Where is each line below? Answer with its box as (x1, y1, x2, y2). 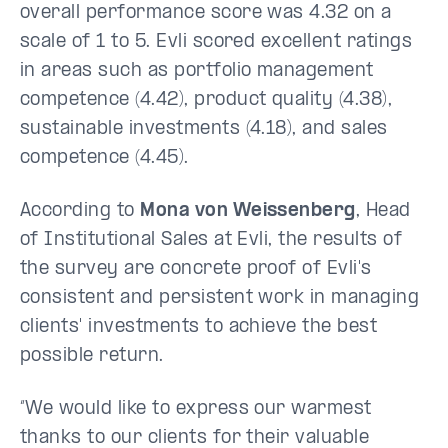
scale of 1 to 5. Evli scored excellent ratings (20, 32, 413, 52)
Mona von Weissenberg (140, 201, 356, 221)
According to (20, 201, 141, 221)
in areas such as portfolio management (20, 61, 374, 81)
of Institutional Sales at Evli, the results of (20, 230, 403, 250)
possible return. (20, 346, 170, 366)
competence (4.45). (20, 148, 189, 168)
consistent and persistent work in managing (20, 288, 420, 308)
